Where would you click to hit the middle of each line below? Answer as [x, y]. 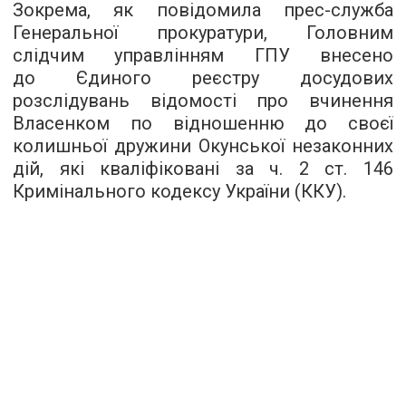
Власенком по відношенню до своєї [203, 123]
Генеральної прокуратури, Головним [203, 33]
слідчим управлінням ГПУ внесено [203, 55]
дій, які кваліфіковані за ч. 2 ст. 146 [203, 169]
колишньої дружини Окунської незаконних [203, 146]
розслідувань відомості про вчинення [203, 101]
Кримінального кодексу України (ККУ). [179, 191]
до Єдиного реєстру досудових [203, 78]
